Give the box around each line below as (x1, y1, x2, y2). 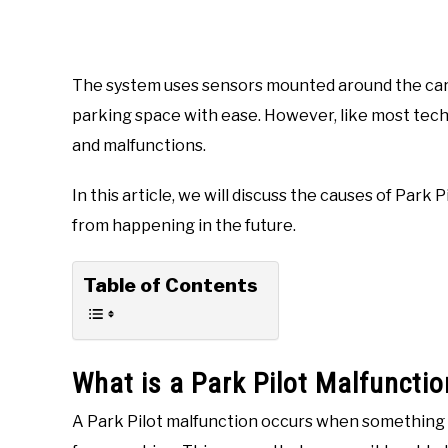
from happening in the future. (72, 215, 296, 235)
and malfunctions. (72, 135, 206, 155)
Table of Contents (83, 272, 258, 297)
